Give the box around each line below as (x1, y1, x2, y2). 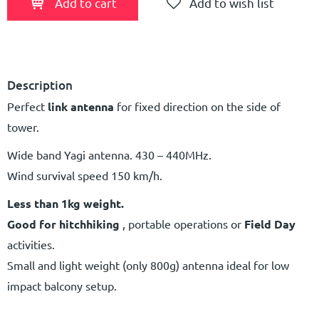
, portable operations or (120, 216, 241, 231)
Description (7, 77, 73, 94)
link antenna (45, 99, 114, 115)
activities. (7, 237, 55, 252)
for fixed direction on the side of (114, 99, 281, 114)
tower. (7, 120, 39, 135)
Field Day (241, 216, 296, 232)
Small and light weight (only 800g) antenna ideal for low (7, 258, 289, 273)
